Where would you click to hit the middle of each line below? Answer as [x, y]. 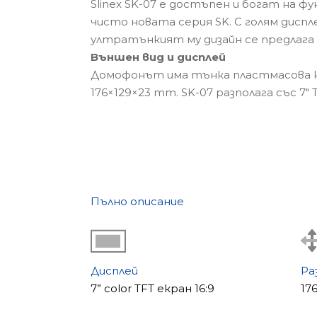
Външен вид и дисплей [158, 57]
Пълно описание [137, 201]
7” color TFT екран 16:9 [152, 288]
